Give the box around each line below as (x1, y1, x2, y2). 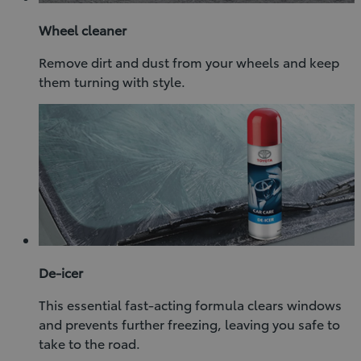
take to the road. (39, 334, 140, 353)
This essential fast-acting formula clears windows (39, 295, 342, 314)
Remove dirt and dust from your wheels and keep (39, 52, 339, 72)
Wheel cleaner (39, 20, 127, 39)
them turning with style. (39, 72, 185, 91)
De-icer (39, 263, 83, 282)
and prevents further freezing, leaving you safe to (39, 314, 340, 334)
